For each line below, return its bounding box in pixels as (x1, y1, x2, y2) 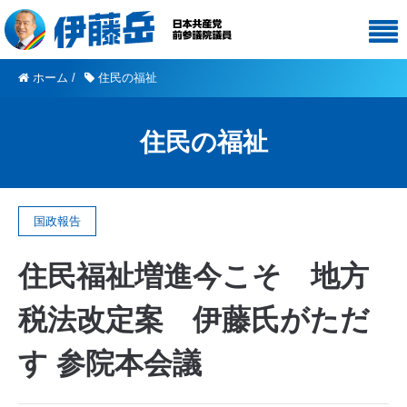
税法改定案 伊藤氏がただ (18, 303, 370, 336)
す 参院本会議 (18, 347, 202, 380)
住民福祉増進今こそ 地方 (18, 260, 369, 293)
